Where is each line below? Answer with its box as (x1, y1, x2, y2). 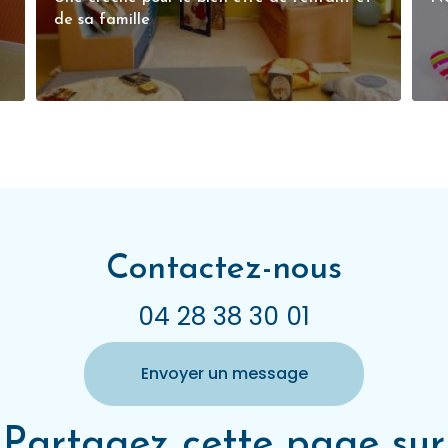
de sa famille (54, 12, 151, 29)
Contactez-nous (106, 252, 342, 288)
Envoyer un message (140, 362, 308, 386)
